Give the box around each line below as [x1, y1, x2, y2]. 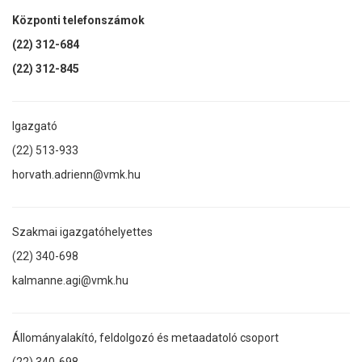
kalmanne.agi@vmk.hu [12, 273, 128, 287]
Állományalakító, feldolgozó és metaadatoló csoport [12, 330, 279, 344]
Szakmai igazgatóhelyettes [12, 225, 153, 238]
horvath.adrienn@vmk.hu [12, 167, 141, 181]
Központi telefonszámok [12, 13, 145, 27]
